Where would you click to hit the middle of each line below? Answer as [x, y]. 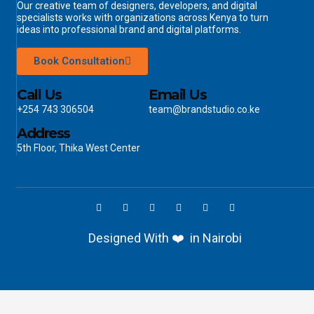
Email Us [178, 95]
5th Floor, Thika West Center [78, 148]
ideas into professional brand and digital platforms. [129, 29]
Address [43, 133]
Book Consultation [79, 61]
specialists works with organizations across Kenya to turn [143, 18]
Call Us [39, 95]
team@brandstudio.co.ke [204, 109]
